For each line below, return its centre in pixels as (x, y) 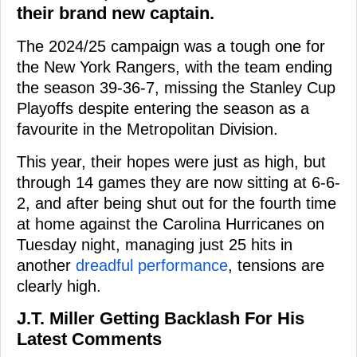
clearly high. (59, 286)
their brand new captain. (116, 13)
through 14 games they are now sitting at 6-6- (178, 182)
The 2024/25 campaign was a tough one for (171, 46)
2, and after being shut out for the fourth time (177, 203)
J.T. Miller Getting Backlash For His (161, 318)
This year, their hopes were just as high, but (171, 161)
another (46, 265)
